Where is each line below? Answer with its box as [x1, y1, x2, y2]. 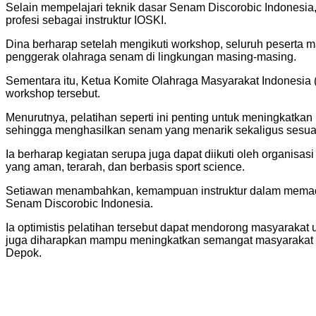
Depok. [6, 247, 42, 260]
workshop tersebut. [6, 87, 100, 100]
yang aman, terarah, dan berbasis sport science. [6, 161, 245, 174]
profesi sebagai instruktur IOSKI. [6, 14, 166, 27]
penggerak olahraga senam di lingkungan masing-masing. [6, 51, 296, 63]
